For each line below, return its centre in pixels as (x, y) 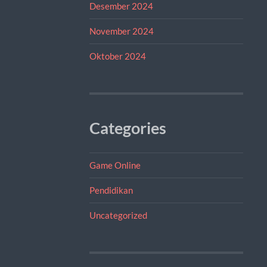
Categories (128, 128)
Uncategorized (118, 215)
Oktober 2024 (117, 56)
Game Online (115, 165)
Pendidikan (111, 190)
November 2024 (121, 31)
